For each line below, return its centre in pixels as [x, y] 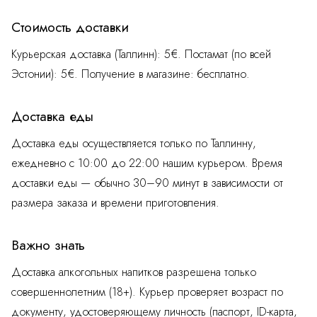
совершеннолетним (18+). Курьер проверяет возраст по [147, 292]
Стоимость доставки [70, 27]
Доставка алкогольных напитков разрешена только [134, 272]
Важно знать [48, 245]
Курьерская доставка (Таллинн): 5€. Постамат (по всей [141, 54]
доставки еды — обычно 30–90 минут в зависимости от [147, 183]
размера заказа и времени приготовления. [115, 203]
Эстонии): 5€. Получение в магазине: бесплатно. [131, 74]
